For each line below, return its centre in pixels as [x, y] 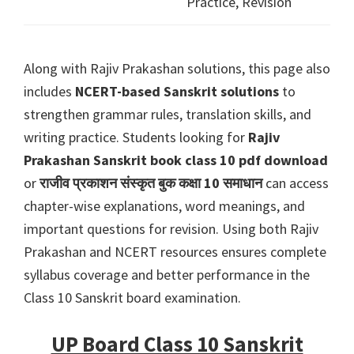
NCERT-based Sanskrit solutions [177, 92]
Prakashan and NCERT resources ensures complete [175, 252]
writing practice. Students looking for [136, 137]
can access [296, 183]
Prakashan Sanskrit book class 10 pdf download [176, 160]
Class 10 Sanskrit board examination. [132, 298]
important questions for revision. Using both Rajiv [171, 229]
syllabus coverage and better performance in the [167, 275]
